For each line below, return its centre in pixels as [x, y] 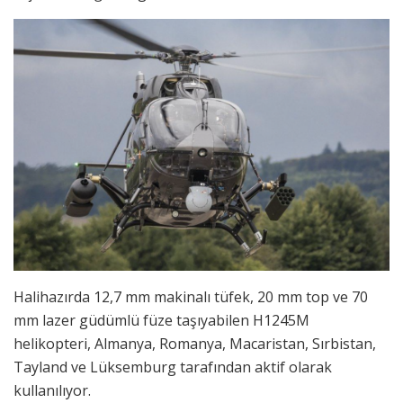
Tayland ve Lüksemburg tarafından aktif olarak [173, 367]
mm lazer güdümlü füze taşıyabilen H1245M [161, 320]
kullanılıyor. [52, 390]
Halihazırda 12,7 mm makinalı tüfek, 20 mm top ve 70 [191, 296]
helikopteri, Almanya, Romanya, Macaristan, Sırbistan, [195, 343]
